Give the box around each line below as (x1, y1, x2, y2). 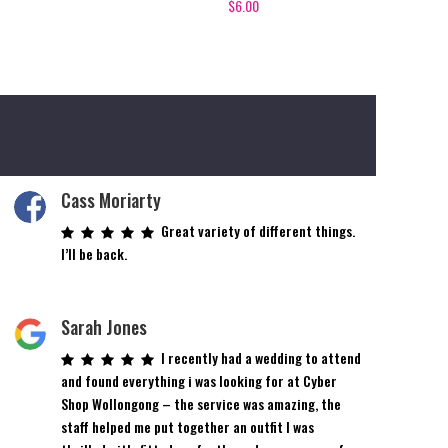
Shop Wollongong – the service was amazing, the (60, 392, 341, 414)
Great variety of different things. (160, 219, 355, 241)
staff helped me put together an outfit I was (60, 415, 314, 437)
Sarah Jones (60, 313, 147, 340)
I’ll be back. (60, 242, 127, 264)
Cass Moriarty (60, 186, 161, 213)
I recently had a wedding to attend (160, 346, 361, 368)
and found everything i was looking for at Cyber (60, 369, 337, 391)
